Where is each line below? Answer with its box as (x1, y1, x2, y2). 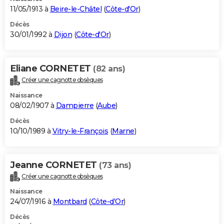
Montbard (52, 197, 87, 206)
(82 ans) (93, 63, 125, 73)
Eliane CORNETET (10, 62, 93, 74)
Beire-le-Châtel (49, 4, 101, 13)
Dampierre (55, 100, 93, 110)
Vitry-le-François (52, 126, 108, 135)
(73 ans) (99, 160, 131, 170)
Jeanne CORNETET (10, 159, 99, 170)
